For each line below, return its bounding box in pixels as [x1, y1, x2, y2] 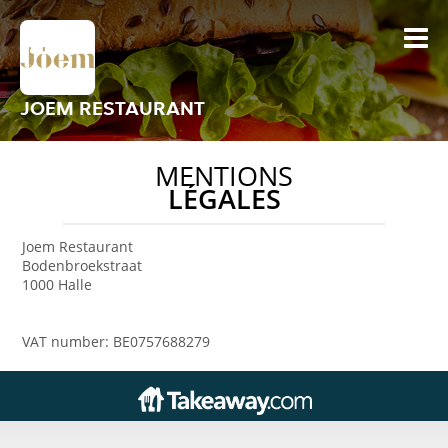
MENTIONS [155, 158, 293, 194]
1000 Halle [22, 275, 93, 294]
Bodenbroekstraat [22, 256, 143, 275]
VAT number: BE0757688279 [22, 332, 211, 351]
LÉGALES [167, 181, 281, 217]
